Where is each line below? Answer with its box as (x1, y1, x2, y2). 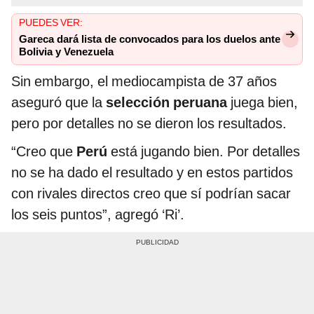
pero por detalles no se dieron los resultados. (11, 115, 287, 132)
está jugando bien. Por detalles (107, 143, 300, 161)
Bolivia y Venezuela (19, 46, 114, 59)
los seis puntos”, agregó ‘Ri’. (11, 206, 184, 224)
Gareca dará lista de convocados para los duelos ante (19, 33, 280, 46)
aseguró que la (11, 94, 106, 111)
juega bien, (227, 94, 298, 111)
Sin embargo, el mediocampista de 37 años (11, 73, 277, 90)
